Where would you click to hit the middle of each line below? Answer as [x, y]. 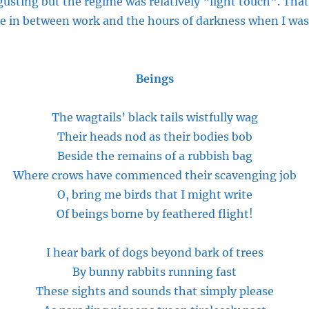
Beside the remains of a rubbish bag [154, 156]
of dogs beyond [150, 252]
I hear [63, 252]
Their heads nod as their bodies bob [154, 137]
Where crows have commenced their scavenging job [154, 175]
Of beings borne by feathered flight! [154, 214]
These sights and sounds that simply [137, 291]
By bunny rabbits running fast [154, 272]
